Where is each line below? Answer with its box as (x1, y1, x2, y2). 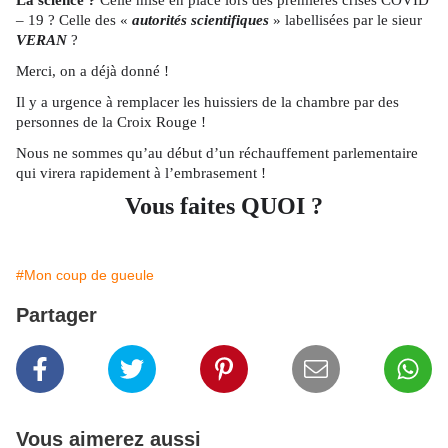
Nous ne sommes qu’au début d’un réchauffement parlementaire (16, 145, 418, 162)
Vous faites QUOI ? (125, 193, 323, 220)
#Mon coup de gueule (16, 267, 154, 284)
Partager (16, 304, 97, 327)
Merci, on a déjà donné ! (16, 63, 169, 80)
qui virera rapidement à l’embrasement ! (16, 165, 266, 182)
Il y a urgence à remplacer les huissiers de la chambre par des (16, 94, 399, 111)
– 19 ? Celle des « (16, 12, 132, 29)
